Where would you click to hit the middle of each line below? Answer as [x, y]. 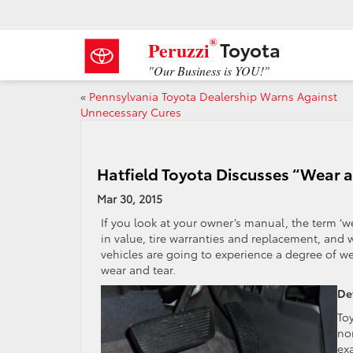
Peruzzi [179, 50]
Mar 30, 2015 [130, 199]
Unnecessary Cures [131, 112]
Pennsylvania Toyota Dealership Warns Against [213, 96]
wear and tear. [138, 269]
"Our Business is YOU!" [209, 70]
